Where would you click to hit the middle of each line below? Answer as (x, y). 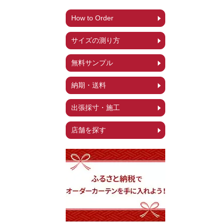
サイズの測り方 (96, 40)
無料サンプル (92, 63)
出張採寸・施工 (96, 108)
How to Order (92, 18)
